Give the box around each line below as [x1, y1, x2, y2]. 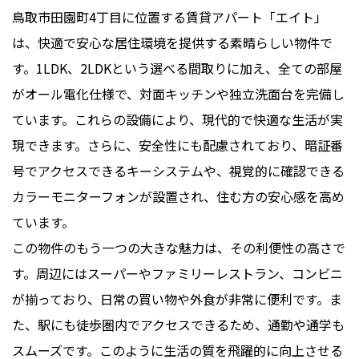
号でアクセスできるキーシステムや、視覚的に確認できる [12, 161, 345, 180]
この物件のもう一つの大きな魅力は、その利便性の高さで [12, 238, 345, 257]
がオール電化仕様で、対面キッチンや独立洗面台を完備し [12, 84, 345, 103]
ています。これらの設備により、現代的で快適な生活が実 [12, 110, 343, 129]
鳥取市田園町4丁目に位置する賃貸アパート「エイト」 [12, 7, 327, 26]
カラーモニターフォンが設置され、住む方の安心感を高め [12, 187, 345, 206]
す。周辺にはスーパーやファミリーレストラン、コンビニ [12, 264, 343, 283]
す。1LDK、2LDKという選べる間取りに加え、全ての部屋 [12, 58, 342, 78]
